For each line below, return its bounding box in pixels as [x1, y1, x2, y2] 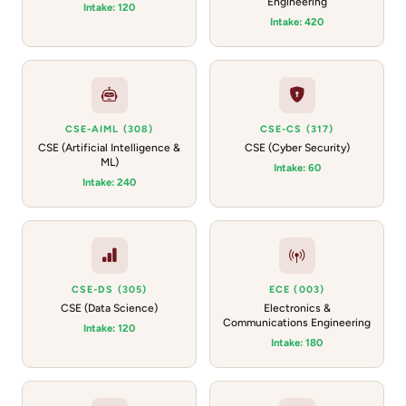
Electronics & [263, 302, 331, 314]
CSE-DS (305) [72, 284, 147, 295]
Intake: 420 [270, 15, 324, 28]
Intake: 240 [82, 176, 136, 188]
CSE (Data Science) [61, 302, 158, 314]
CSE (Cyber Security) [244, 141, 350, 154]
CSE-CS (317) [260, 123, 333, 135]
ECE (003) [269, 284, 324, 295]
